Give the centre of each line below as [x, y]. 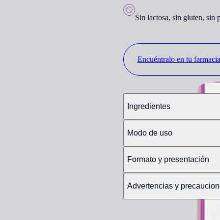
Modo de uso [150, 133]
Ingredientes [149, 106]
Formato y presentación [168, 159]
